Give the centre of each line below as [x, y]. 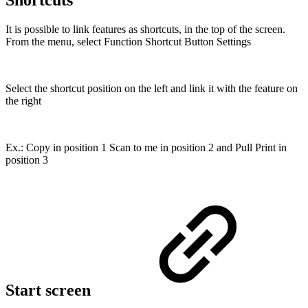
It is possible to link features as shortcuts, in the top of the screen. [145, 29]
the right [23, 100]
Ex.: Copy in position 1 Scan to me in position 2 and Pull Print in [146, 147]
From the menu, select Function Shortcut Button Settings [128, 41]
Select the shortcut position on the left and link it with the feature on [152, 88]
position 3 [27, 159]
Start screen [50, 290]
